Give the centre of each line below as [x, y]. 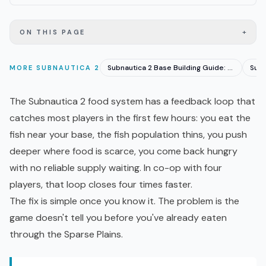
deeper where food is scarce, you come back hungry [123, 151]
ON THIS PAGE [53, 32]
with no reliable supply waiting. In [81, 168]
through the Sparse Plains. [66, 235]
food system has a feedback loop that [170, 102]
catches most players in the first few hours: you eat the [130, 118]
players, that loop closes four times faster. [101, 185]
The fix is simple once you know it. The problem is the [124, 201]
